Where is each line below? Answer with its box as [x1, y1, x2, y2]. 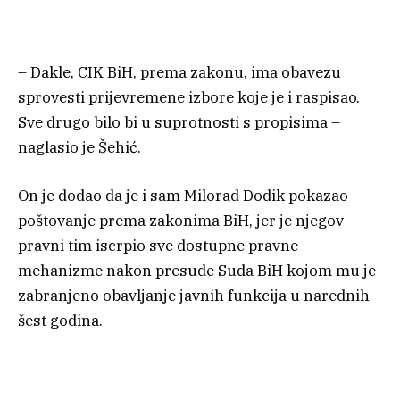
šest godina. [18, 311, 103, 331]
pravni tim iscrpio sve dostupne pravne [18, 236, 298, 256]
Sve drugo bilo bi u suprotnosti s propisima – [18, 112, 340, 133]
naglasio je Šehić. [18, 137, 141, 158]
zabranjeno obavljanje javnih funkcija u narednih [18, 286, 370, 306]
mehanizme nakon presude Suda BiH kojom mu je [18, 261, 376, 281]
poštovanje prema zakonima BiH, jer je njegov [18, 211, 344, 231]
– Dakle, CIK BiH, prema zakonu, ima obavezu [18, 62, 341, 83]
